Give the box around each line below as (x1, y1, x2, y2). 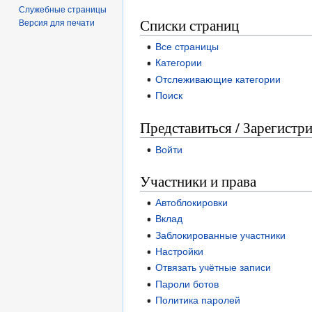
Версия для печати (19, 18, 95, 29)
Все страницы (155, 40, 219, 52)
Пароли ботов (155, 278, 219, 290)
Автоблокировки (155, 196, 228, 208)
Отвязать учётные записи (155, 262, 272, 274)
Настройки (155, 246, 204, 258)
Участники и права (140, 171, 256, 191)
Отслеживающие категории (155, 73, 281, 85)
